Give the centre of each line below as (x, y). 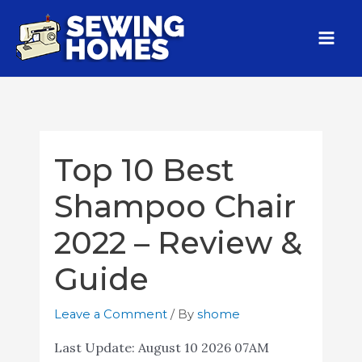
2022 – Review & (178, 242)
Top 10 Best (144, 170)
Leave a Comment (110, 314)
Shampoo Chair (175, 206)
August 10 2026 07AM (203, 347)
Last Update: (96, 347)
